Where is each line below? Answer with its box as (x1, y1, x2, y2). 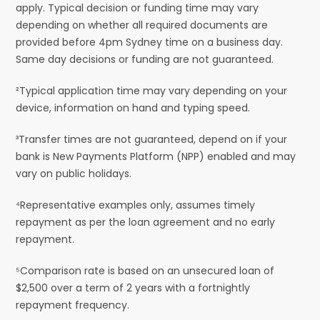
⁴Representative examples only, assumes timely (16, 197, 256, 212)
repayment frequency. (16, 297, 130, 312)
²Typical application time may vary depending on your (16, 83, 288, 98)
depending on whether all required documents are (16, 17, 269, 32)
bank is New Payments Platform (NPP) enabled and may (16, 149, 296, 164)
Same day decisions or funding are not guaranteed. (16, 51, 274, 66)
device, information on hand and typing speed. (16, 100, 251, 115)
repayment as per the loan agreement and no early (16, 214, 276, 229)
